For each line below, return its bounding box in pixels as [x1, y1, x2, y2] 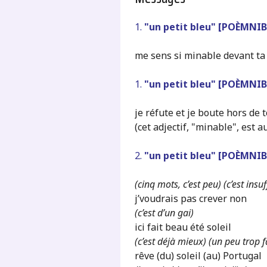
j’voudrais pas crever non [134, 191, 247, 205]
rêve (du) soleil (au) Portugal [134, 249, 262, 262]
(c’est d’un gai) [134, 206, 194, 219]
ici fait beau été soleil [134, 220, 231, 234]
